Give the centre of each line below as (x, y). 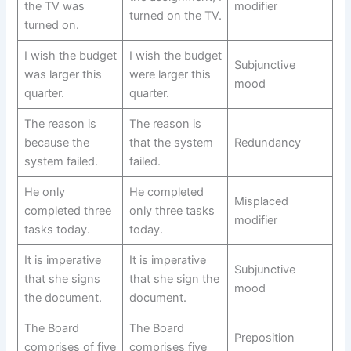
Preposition (264, 337)
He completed (166, 192)
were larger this (170, 74)
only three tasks (172, 210)
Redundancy (267, 142)
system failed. (61, 161)
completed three (67, 210)
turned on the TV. (175, 15)
